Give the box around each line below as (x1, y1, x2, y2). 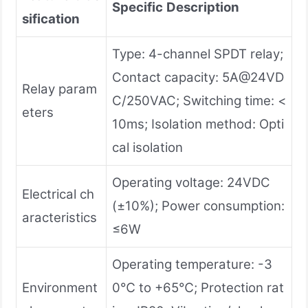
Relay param (22, 80, 97, 97)
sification (22, 10, 80, 27)
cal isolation (112, 139, 183, 155)
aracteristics (22, 209, 97, 225)
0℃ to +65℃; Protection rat (112, 279, 284, 296)
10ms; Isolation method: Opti (112, 115, 284, 132)
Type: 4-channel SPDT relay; (112, 45, 283, 62)
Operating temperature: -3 (112, 256, 272, 272)
